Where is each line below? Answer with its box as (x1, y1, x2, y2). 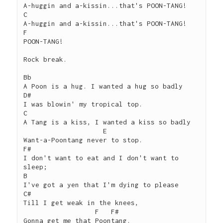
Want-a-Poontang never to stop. (23, 136, 143, 144)
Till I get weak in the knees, (23, 199, 139, 207)
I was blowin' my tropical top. (23, 100, 143, 109)
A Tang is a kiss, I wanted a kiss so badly (23, 118, 191, 126)
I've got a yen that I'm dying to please (23, 181, 179, 189)
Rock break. (23, 55, 68, 64)
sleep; (23, 163, 48, 171)
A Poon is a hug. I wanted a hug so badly (23, 82, 183, 91)
